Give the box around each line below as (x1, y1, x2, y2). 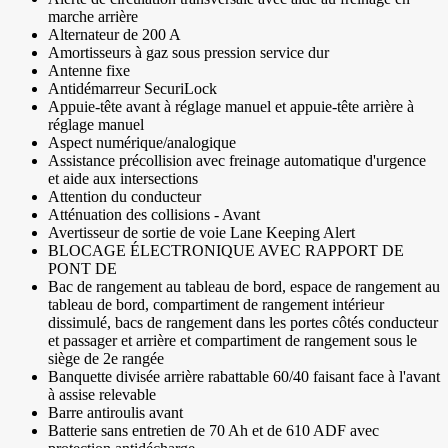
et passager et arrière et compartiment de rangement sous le (48, 332, 417, 350)
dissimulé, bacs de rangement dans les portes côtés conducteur (48, 314, 438, 332)
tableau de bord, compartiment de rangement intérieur (48, 296, 384, 314)
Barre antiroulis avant (48, 404, 183, 422)
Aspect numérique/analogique (48, 134, 236, 152)
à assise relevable (48, 386, 156, 404)
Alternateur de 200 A (48, 26, 181, 44)
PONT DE (48, 260, 117, 278)
